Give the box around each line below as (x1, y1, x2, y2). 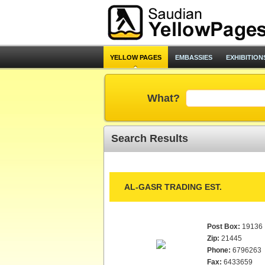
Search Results (111, 132, 188, 144)
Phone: (206, 246, 231, 254)
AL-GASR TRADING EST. (124, 182, 222, 192)
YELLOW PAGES (109, 54, 161, 61)
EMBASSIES (174, 54, 212, 61)
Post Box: (206, 222, 240, 231)
